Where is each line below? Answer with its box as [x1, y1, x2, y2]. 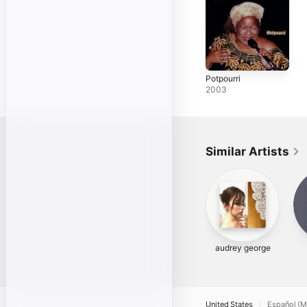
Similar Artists [206, 144, 289, 158]
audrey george [214, 242, 271, 253]
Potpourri [206, 73, 241, 84]
